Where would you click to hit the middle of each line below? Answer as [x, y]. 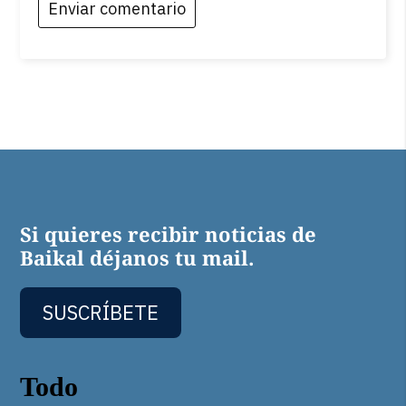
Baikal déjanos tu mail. [137, 257]
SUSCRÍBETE [101, 313]
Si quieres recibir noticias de [169, 233]
